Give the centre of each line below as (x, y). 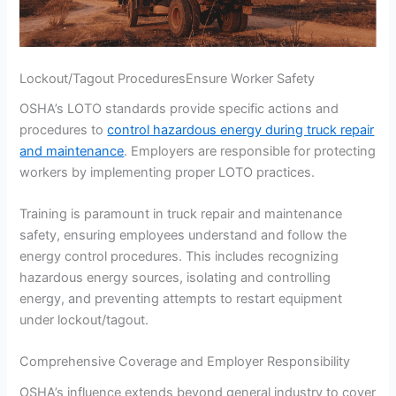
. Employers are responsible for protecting (250, 151)
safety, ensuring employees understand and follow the (183, 236)
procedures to (64, 129)
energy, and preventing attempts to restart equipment (181, 299)
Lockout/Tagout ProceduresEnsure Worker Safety (168, 78)
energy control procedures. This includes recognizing (179, 257)
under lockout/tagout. (84, 320)
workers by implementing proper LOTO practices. (168, 172)
